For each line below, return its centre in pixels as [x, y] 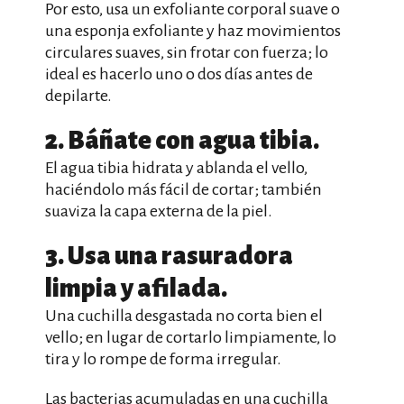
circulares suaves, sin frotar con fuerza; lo [187, 52]
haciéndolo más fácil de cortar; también [184, 189]
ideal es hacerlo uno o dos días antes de [179, 74]
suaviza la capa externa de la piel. [159, 211]
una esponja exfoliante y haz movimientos [193, 31]
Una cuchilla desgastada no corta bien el [184, 316]
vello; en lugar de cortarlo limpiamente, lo [191, 337]
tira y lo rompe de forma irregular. [163, 359]
